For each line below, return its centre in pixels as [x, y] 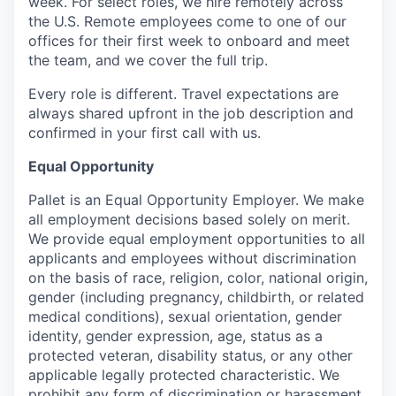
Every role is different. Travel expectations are [183, 93]
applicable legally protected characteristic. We [184, 374]
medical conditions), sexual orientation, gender [185, 316]
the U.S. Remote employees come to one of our [187, 21]
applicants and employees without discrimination [192, 258]
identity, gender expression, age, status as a [175, 335]
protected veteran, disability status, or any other [190, 355]
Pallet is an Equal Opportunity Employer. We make [196, 199]
